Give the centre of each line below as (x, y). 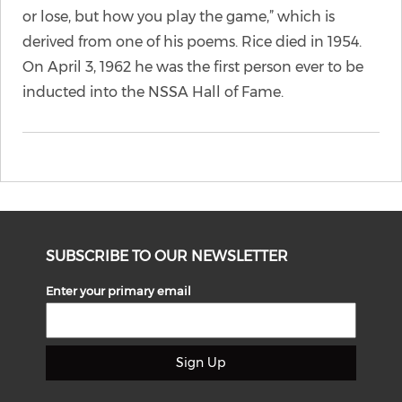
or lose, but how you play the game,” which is (179, 17)
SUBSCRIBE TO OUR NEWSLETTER (167, 256)
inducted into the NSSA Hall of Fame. (153, 92)
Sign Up (201, 363)
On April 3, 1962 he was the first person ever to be (193, 67)
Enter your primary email (119, 291)
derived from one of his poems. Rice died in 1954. (192, 42)
